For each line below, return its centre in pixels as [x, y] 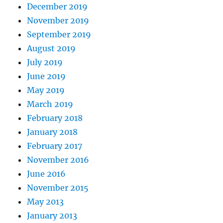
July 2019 [45, 62]
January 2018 [53, 132]
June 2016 [47, 174]
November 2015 [58, 188]
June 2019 [47, 76]
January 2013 [52, 216]
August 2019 [52, 49]
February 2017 [55, 146]
